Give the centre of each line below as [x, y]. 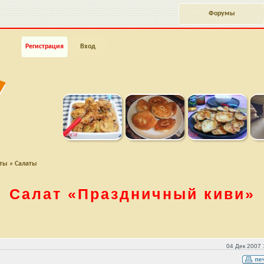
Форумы [222, 14]
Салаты [26, 164]
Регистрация [44, 47]
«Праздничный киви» [161, 194]
